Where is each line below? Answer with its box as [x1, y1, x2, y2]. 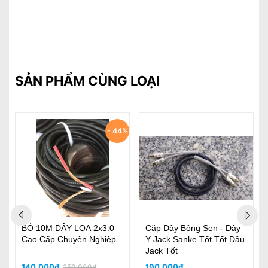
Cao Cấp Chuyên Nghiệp [22, 234, 116, 244]
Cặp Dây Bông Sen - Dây [145, 223, 240, 233]
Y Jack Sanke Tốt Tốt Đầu [145, 234, 245, 244]
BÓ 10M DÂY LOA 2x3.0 [22, 223, 114, 233]
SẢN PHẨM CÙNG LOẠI [15, 73, 160, 89]
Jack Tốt [145, 246, 178, 255]
